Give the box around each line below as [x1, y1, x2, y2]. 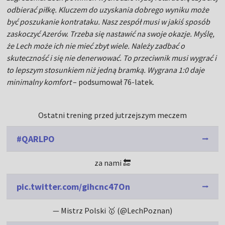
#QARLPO [17, 133, 55, 145]
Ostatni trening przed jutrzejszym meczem [38, 109, 187, 120]
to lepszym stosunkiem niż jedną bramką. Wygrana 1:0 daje [7, 64, 205, 75]
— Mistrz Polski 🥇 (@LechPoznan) [53, 205, 172, 215]
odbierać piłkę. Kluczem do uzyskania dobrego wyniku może [7, 4, 209, 15]
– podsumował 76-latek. [71, 76, 155, 87]
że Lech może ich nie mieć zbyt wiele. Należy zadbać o [7, 40, 185, 51]
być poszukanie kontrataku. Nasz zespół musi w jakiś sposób [7, 16, 210, 27]
